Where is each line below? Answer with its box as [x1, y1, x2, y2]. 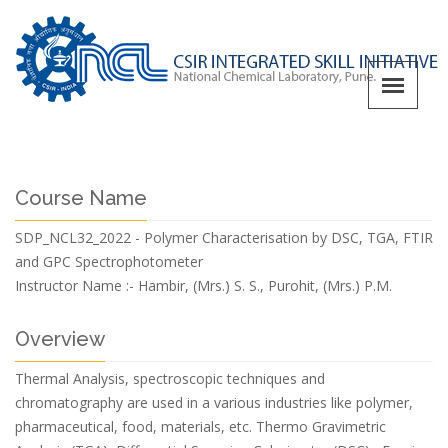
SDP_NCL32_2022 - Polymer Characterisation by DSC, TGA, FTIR [15, 228, 433, 247]
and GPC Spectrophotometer [15, 252, 203, 271]
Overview [15, 327, 105, 351]
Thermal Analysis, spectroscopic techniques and [15, 369, 325, 388]
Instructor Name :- [15, 276, 134, 295]
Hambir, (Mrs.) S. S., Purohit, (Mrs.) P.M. [138, 276, 392, 295]
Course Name [15, 186, 147, 210]
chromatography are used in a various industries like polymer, [15, 393, 413, 412]
